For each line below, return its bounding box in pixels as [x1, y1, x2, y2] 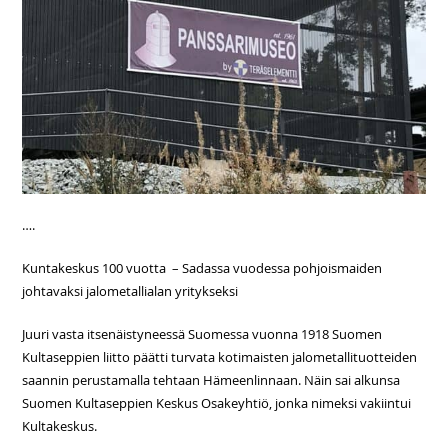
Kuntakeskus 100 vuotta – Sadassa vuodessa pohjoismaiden [22, 259, 383, 278]
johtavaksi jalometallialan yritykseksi [22, 282, 239, 301]
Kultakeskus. [22, 417, 98, 436]
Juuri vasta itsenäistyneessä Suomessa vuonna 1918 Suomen [22, 325, 383, 344]
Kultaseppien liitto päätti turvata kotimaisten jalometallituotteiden [22, 348, 418, 367]
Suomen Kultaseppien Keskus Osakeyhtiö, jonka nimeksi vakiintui [22, 394, 412, 413]
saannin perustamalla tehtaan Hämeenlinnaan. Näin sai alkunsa [22, 371, 401, 390]
